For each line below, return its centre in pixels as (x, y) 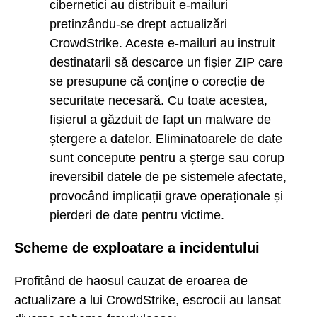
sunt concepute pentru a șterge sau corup (167, 158)
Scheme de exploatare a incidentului (137, 248)
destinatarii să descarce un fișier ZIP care (166, 63)
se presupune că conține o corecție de (157, 82)
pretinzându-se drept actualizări (138, 24)
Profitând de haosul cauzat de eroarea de (131, 281)
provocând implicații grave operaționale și (166, 196)
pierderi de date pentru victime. (137, 215)
